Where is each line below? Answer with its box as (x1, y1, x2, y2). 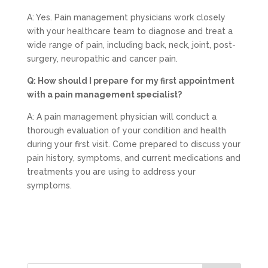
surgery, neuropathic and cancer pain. (26, 54, 178, 64)
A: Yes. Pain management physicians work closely (26, 13, 226, 23)
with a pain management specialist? (26, 90, 182, 100)
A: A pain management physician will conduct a (26, 112, 217, 122)
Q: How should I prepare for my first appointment (26, 76, 234, 86)
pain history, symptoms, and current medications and (26, 153, 240, 163)
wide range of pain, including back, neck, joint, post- (26, 40, 236, 50)
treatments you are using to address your (26, 167, 196, 177)
